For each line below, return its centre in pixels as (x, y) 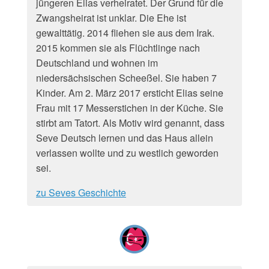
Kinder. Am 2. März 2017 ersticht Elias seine (130, 93)
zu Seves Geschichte (81, 192)
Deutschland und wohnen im (97, 63)
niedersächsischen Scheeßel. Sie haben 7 (126, 78)
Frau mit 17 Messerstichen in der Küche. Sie (130, 108)
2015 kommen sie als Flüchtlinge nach (118, 48)
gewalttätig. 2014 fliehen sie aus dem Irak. (125, 33)
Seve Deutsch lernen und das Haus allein (125, 138)
